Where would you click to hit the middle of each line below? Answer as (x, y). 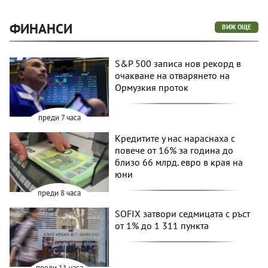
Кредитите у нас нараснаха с (175, 138)
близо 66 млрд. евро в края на (179, 162)
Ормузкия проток (152, 87)
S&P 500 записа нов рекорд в (178, 63)
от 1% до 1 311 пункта (162, 225)
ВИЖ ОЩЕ (237, 27)
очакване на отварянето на (173, 75)
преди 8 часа (60, 193)
